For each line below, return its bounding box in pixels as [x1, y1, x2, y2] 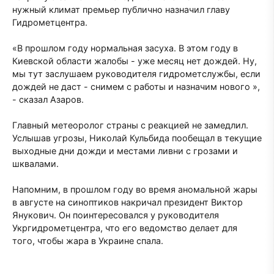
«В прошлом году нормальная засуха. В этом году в [12, 42, 238, 53]
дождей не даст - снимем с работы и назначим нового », [12, 81, 260, 92]
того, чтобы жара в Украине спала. [12, 235, 163, 246]
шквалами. [12, 158, 59, 169]
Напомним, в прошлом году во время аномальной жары [12, 183, 257, 194]
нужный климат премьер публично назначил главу [12, 4, 230, 15]
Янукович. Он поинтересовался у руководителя [12, 209, 219, 220]
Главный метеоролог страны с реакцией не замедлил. [12, 119, 248, 130]
